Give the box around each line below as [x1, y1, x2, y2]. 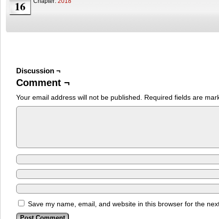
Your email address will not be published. [16, 93, 142, 101]
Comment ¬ [16, 77, 70, 88]
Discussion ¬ [16, 66, 61, 75]
